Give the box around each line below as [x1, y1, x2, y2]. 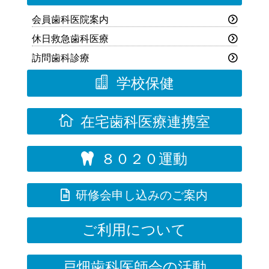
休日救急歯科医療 [31, 34, 109, 44]
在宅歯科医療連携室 [80, 113, 210, 130]
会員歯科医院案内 [31, 14, 109, 25]
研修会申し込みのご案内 [76, 189, 208, 202]
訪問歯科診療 [31, 53, 89, 64]
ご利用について [82, 222, 187, 238]
